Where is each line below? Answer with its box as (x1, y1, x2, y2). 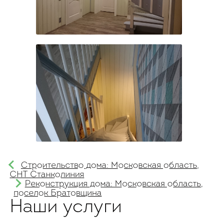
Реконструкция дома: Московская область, (25, 180, 203, 189)
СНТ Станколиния (10, 170, 84, 180)
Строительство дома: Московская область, (21, 161, 199, 170)
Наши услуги (10, 198, 122, 217)
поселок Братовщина (14, 189, 102, 198)
